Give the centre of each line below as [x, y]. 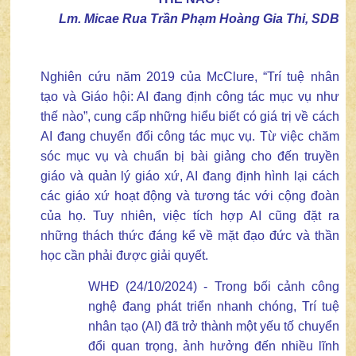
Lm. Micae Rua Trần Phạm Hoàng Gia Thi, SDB [199, 18]
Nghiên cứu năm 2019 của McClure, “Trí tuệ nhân [190, 76]
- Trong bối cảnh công [268, 287]
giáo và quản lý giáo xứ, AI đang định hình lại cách [190, 176]
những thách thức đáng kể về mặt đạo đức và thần [190, 235]
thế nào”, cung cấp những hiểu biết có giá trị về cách [190, 116]
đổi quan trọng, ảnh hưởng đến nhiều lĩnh [214, 346]
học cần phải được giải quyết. [125, 255]
